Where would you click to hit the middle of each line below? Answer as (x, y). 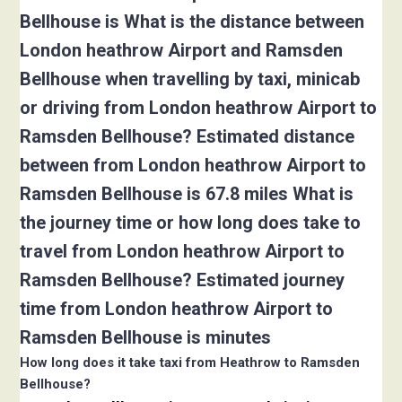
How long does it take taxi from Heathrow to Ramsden (190, 363)
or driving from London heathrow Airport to (199, 108)
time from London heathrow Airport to (177, 309)
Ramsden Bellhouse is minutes (146, 338)
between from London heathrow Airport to (193, 166)
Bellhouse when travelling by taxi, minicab (190, 79)
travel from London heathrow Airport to (183, 252)
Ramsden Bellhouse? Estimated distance (188, 137)
